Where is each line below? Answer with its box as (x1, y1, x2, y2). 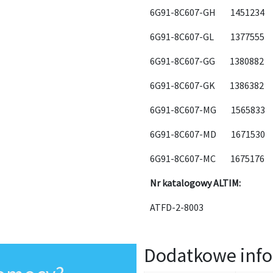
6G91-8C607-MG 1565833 (150, 104, 266, 116)
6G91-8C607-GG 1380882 (150, 55, 264, 67)
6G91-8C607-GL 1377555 (150, 30, 265, 43)
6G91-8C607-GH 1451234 (150, 6, 265, 18)
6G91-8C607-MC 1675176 (150, 152, 265, 165)
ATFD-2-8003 (150, 201, 204, 213)
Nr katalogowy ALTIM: (150, 177, 241, 189)
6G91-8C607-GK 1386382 (150, 79, 264, 91)
